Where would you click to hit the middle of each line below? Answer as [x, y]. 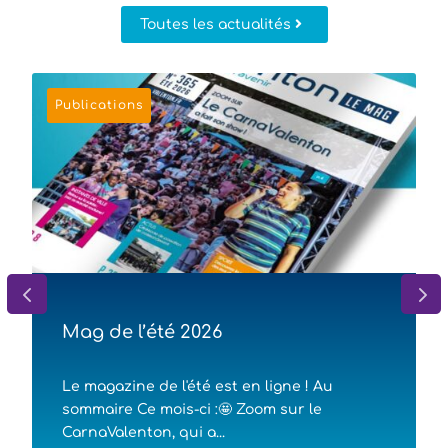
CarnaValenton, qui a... [144, 432]
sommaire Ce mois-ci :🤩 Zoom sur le [192, 409]
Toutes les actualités [215, 24]
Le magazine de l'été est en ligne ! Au [198, 386]
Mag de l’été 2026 [142, 331]
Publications [99, 104]
